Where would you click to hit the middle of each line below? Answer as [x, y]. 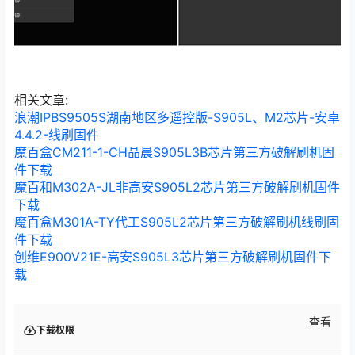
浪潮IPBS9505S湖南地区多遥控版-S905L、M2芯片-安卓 [177, 117]
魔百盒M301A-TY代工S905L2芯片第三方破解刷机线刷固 [177, 221]
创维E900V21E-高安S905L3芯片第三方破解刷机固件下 [173, 256]
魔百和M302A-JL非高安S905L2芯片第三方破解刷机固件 [177, 187]
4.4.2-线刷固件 [57, 134]
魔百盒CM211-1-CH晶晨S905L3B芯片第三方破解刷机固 [174, 152]
